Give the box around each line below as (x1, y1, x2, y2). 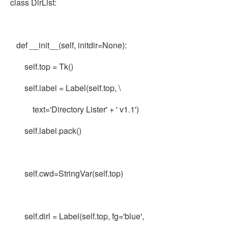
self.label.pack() (10, 125, 81, 136)
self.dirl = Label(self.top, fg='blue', (10, 210, 144, 222)
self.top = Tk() (10, 61, 73, 72)
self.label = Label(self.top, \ (10, 82, 121, 94)
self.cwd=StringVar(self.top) (10, 167, 123, 179)
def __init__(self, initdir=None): (10, 39, 127, 51)
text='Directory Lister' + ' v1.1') (10, 103, 139, 115)
